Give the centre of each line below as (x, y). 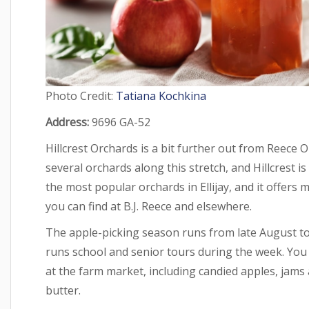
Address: (67, 122)
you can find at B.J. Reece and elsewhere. (149, 207)
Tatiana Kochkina (161, 96)
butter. (63, 291)
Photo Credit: (81, 96)
